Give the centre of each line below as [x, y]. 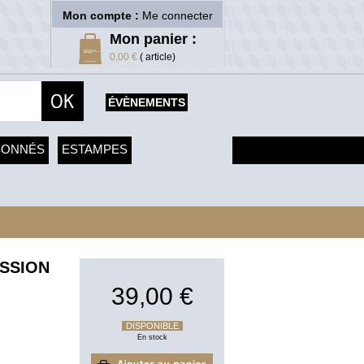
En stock [152, 337]
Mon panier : [153, 39]
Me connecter [177, 15]
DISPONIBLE [152, 326]
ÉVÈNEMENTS [147, 102]
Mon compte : [102, 15]
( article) [156, 57]
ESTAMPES [95, 149]
